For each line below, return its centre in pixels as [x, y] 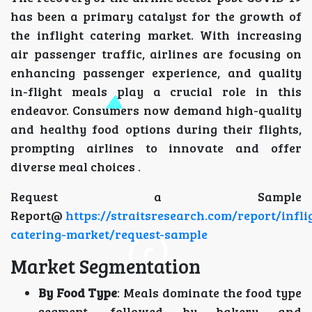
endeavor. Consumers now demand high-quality [156, 110]
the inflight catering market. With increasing [156, 35]
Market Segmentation [106, 266]
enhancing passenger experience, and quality [156, 73]
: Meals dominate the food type [210, 293]
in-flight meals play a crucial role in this [156, 92]
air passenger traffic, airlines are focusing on [156, 54]
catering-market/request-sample [109, 234]
